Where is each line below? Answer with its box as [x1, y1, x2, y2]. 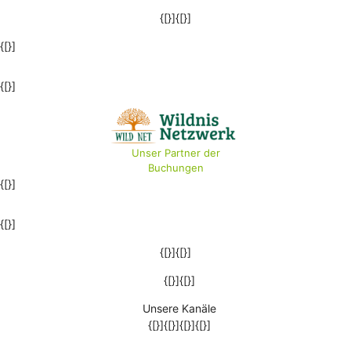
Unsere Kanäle [143, 301, 216, 315]
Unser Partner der [131, 146, 220, 159]
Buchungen [147, 161, 204, 174]
